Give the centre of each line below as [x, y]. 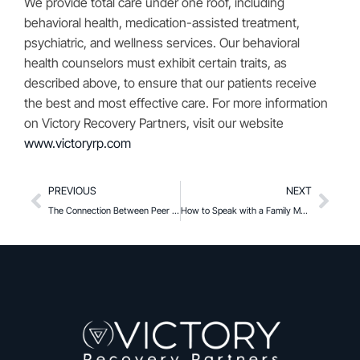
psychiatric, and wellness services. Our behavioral [162, 43]
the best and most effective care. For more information [176, 103]
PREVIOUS [72, 191]
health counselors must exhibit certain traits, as [155, 63]
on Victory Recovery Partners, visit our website [154, 123]
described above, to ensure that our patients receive [170, 83]
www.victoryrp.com [78, 143]
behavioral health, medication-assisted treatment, [162, 22]
